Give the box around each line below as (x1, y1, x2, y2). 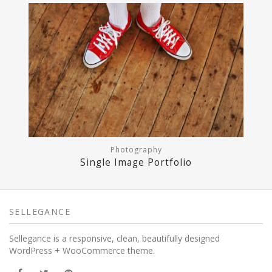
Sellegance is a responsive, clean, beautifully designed (9, 232, 220, 244)
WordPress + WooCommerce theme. (9, 244, 155, 256)
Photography (110, 144, 162, 155)
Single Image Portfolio (80, 155, 192, 169)
